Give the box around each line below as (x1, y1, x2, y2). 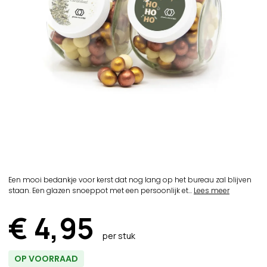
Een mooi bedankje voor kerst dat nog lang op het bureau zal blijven (8, 175, 252, 185)
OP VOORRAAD (14, 253, 78, 265)
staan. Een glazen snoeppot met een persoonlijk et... (8, 185, 194, 195)
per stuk (103, 230, 135, 241)
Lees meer (194, 185, 229, 195)
